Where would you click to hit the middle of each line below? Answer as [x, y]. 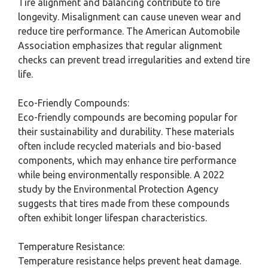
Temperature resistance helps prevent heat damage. [130, 261]
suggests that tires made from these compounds [124, 203]
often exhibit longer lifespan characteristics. [112, 218]
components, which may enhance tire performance [127, 160]
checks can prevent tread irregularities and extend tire [134, 60]
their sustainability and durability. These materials [126, 132]
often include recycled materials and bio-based [120, 146]
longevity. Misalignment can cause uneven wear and [130, 17]
